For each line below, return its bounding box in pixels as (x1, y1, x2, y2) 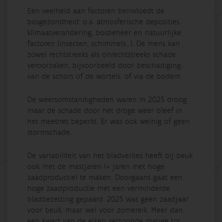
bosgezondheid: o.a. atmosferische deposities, (27, 16, 181, 27)
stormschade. (27, 127, 71, 137)
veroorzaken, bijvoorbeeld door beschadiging (27, 60, 181, 70)
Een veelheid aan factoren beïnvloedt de (27, 5, 165, 16)
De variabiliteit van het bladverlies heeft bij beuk (27, 150, 193, 161)
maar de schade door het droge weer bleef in (27, 105, 182, 115)
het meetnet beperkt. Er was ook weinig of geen (27, 116, 190, 126)
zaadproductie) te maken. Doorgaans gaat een (27, 172, 182, 182)
